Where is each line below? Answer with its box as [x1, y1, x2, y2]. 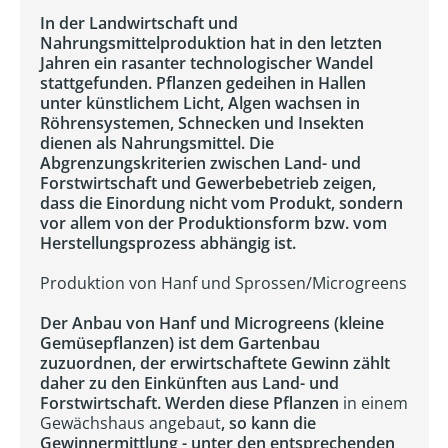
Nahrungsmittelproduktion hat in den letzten [40, 32, 382, 54]
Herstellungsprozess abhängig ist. [40, 232, 296, 254]
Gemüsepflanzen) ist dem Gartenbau [40, 332, 320, 354]
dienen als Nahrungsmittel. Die [40, 132, 274, 154]
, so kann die [221, 412, 316, 434]
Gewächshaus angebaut [40, 412, 221, 434]
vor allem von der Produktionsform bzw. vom [40, 212, 387, 234]
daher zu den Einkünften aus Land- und [40, 372, 339, 394]
